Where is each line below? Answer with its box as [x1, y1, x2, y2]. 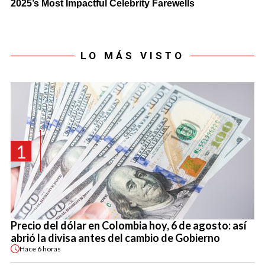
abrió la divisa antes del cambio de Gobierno [11, 231, 220, 245]
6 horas [37, 244, 61, 253]
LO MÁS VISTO [80, 50, 185, 62]
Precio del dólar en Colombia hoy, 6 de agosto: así [11, 219, 247, 232]
